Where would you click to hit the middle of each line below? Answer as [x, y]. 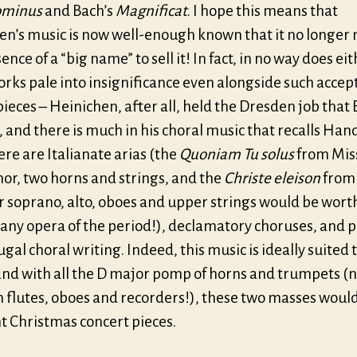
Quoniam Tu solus [237, 154]
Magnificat [151, 10]
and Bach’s [79, 10]
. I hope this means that [263, 10]
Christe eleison [272, 178]
